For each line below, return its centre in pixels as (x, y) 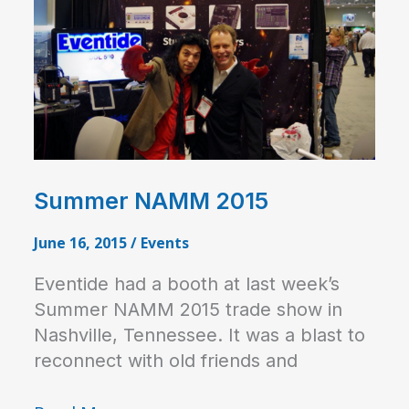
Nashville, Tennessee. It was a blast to (199, 336)
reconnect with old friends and (165, 361)
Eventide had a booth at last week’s (186, 284)
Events (164, 243)
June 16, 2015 (82, 243)
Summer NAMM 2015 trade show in (188, 310)
